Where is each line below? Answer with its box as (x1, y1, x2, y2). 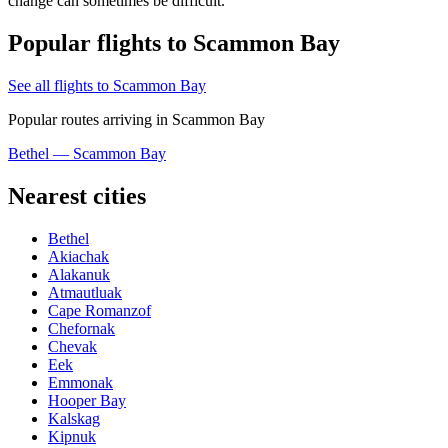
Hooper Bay (48, 391, 126, 409)
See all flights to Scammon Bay (8, 77, 206, 95)
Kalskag (48, 409, 100, 427)
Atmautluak (48, 283, 122, 301)
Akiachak (48, 247, 109, 265)
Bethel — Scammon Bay (8, 145, 166, 163)
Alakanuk (48, 265, 110, 283)
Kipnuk (48, 427, 96, 445)
